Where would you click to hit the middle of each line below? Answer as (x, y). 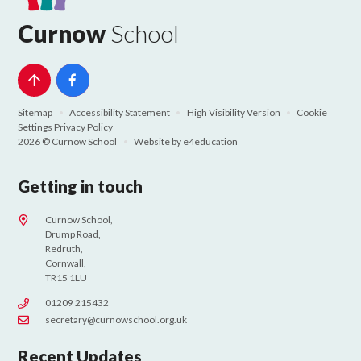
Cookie (312, 113)
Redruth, (64, 248)
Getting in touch (81, 187)
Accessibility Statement (120, 113)
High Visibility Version (233, 113)
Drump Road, (73, 234)
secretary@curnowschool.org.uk (116, 319)
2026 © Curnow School (68, 142)
